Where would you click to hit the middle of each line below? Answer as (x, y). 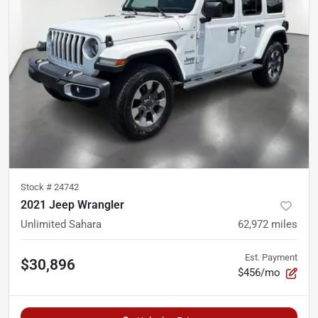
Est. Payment (271, 258)
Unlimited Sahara (61, 225)
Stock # (37, 187)
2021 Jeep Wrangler (72, 205)
